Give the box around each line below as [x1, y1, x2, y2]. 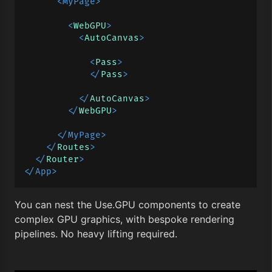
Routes [57, 141, 90, 152]
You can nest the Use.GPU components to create [15, 198, 240, 211]
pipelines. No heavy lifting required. [15, 227, 177, 240]
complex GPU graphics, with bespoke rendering [15, 212, 234, 225]
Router [46, 154, 79, 165]
